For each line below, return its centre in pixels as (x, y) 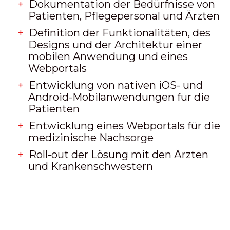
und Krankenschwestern (91, 166)
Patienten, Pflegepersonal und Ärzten (124, 16)
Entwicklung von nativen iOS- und (116, 85)
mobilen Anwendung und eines (108, 56)
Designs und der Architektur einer (115, 45)
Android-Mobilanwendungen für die (119, 97)
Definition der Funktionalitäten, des (120, 33)
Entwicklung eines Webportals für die (124, 126)
